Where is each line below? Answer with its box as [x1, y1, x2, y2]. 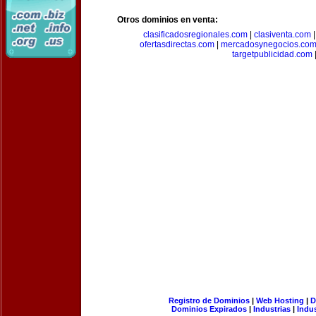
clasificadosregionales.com [142, 30, 248, 39]
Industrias [253, 305, 291, 313]
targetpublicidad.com [232, 49, 312, 59]
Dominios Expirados [171, 305, 247, 313]
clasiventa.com [253, 30, 311, 39]
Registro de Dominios [168, 296, 250, 305]
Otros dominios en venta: [117, 15, 218, 25]
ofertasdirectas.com [140, 39, 214, 49]
